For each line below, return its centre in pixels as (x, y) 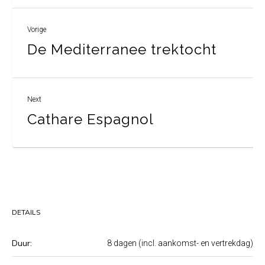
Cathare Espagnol (91, 119)
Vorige (37, 30)
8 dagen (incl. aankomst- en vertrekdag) (180, 243)
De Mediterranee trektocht (122, 50)
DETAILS (26, 212)
